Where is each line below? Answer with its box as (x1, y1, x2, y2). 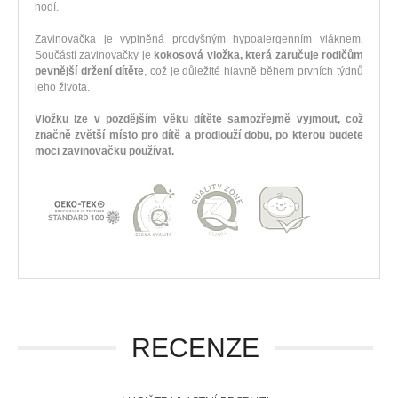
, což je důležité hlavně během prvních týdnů (143, 64, 364, 77)
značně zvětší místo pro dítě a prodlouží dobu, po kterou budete (35, 128, 363, 141)
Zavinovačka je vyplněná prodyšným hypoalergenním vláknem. (35, 32, 363, 45)
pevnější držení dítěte (35, 64, 144, 77)
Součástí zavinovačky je (35, 48, 155, 61)
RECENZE (131, 332, 259, 362)
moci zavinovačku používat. (35, 144, 174, 157)
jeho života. (35, 80, 90, 93)
